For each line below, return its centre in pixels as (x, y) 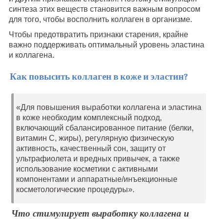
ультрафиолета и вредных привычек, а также (98, 159)
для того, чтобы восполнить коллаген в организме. (100, 19)
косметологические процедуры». (75, 190)
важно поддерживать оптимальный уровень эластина (106, 44)
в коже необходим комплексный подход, (89, 118)
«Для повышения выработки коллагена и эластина (109, 108)
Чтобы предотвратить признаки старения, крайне (98, 34)
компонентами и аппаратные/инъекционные (97, 179)
